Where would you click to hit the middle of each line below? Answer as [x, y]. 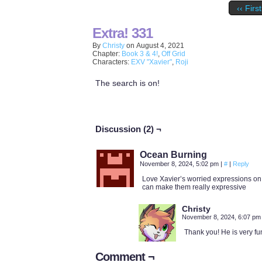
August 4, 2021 [160, 46]
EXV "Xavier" [151, 62]
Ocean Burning [173, 155]
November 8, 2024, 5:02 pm [180, 164]
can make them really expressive [194, 187]
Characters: [112, 62]
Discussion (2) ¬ [128, 129]
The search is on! [127, 83]
